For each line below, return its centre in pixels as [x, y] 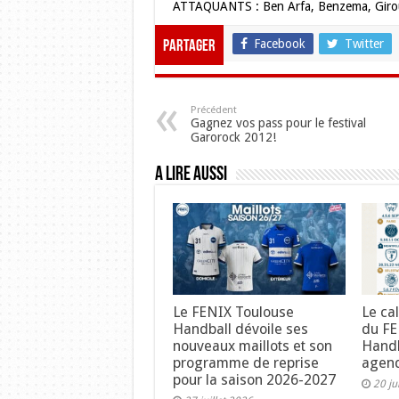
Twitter [364, 44]
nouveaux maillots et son [252, 346]
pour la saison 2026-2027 [254, 380]
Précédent [213, 110]
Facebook [279, 44]
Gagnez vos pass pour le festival [278, 123]
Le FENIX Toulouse [233, 313]
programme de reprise [245, 363]
